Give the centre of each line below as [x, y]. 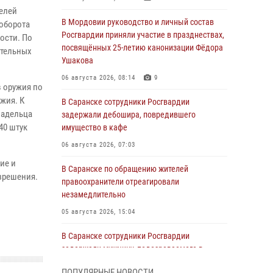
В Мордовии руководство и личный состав [138, 22]
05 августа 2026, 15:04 [98, 212]
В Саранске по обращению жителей [125, 169]
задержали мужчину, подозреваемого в [132, 249]
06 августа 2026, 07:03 [98, 145]
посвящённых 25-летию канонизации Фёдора [142, 48]
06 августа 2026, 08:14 [98, 78]
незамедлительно [94, 194]
